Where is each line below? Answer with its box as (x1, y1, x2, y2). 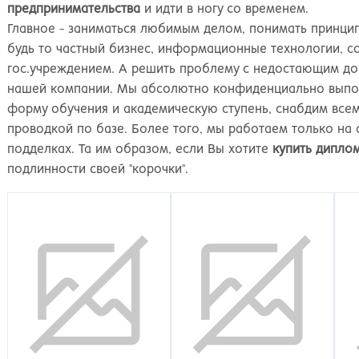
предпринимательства (7, 3, 140, 15)
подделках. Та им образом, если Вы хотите (7, 143, 272, 155)
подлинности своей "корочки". (7, 163, 188, 175)
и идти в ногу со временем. (140, 3, 309, 15)
